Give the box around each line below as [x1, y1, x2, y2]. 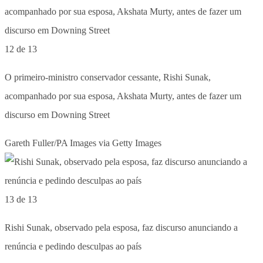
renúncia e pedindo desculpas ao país [5, 241, 141, 251]
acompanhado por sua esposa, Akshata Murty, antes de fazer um [5, 90, 241, 101]
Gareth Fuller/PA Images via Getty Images [5, 137, 161, 148]
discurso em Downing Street [5, 109, 110, 120]
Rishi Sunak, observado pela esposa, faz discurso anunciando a [5, 222, 238, 232]
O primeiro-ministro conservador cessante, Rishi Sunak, [5, 72, 211, 82]
